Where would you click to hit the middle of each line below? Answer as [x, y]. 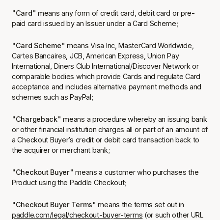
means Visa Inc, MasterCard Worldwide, [130, 45]
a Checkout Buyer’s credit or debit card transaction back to [106, 140]
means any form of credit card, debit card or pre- [116, 13]
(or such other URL [173, 215]
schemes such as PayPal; [53, 97]
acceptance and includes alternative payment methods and [107, 87]
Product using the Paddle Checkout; [69, 182]
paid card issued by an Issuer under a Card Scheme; [95, 23]
